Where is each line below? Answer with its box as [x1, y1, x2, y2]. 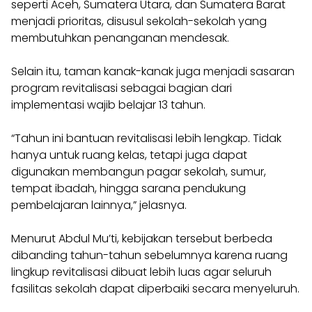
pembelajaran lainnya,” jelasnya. [11, 197, 187, 213]
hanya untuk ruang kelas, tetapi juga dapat [11, 147, 247, 163]
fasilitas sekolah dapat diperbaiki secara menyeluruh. [11, 281, 299, 297]
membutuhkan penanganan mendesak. [11, 30, 229, 46]
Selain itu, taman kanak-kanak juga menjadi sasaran [11, 63, 295, 79]
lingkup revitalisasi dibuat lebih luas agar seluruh [11, 264, 272, 280]
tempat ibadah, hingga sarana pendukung [11, 180, 246, 196]
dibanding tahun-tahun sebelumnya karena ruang [11, 247, 288, 263]
